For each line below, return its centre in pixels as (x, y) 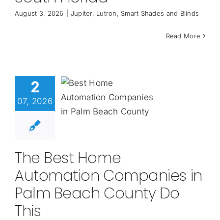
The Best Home (68, 158)
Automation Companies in (108, 176)
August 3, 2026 (39, 14)
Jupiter (81, 14)
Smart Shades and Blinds (160, 14)
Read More (183, 36)
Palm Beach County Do (97, 194)
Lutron (107, 14)
